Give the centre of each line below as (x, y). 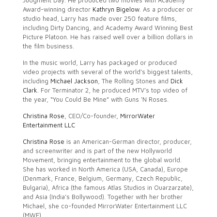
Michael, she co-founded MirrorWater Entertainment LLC (105, 206)
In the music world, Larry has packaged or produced (100, 62)
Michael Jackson (74, 81)
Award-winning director (57, 9)
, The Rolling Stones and (134, 81)
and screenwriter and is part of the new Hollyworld (97, 151)
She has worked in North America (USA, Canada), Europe (105, 169)
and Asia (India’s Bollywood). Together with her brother (102, 197)
